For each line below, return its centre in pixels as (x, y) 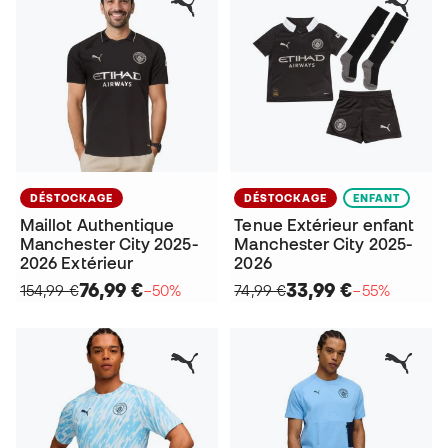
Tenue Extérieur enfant (324, 225)
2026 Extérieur (77, 263)
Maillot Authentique (97, 225)
